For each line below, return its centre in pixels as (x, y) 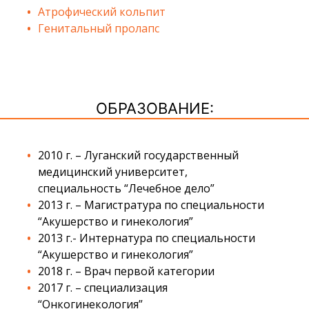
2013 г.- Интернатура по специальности (147, 238)
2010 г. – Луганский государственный (138, 155)
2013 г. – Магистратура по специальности (151, 205)
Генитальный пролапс (99, 28)
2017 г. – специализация (103, 287)
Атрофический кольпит (102, 11)
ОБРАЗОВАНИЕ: (154, 108)
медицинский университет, (113, 171)
